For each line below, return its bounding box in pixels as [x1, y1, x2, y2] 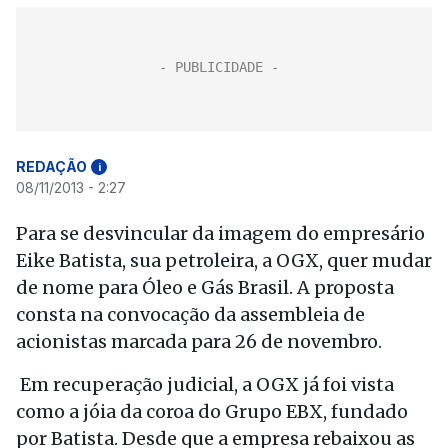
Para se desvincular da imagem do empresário [16, 222, 425, 245]
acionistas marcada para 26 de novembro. [16, 330, 382, 353]
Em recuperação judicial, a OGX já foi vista [16, 373, 394, 396]
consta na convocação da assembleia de [16, 303, 365, 326]
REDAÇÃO [16, 158, 87, 175]
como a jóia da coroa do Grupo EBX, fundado [16, 400, 408, 423]
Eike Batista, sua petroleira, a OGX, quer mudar [16, 249, 432, 272]
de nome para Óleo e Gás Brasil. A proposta [16, 276, 394, 299]
